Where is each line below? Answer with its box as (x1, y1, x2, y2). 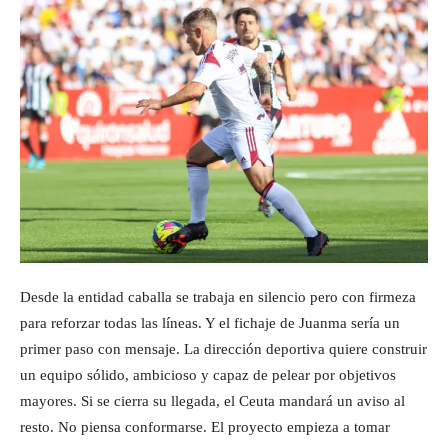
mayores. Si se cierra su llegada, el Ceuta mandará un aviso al (20, 393, 405, 409)
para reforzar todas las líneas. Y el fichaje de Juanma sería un (20, 315, 400, 331)
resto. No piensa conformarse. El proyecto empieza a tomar (20, 419, 390, 435)
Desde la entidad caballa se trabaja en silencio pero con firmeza (20, 289, 416, 305)
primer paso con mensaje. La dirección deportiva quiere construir (20, 341, 427, 357)
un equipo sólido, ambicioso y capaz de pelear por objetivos (20, 367, 396, 383)
